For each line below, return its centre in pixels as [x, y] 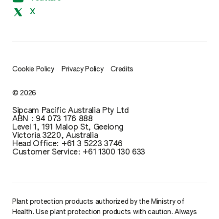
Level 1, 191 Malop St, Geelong [68, 127]
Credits [122, 69]
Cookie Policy [33, 69]
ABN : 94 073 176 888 [53, 119]
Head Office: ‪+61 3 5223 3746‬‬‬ [68, 144]
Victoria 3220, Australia [55, 136]
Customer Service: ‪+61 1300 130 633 [79, 152]
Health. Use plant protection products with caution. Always [105, 212]
